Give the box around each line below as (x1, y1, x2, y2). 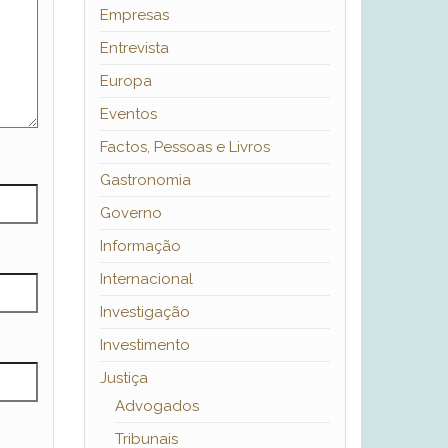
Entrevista (99, 39, 169, 58)
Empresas (99, 6, 169, 25)
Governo (99, 204, 162, 223)
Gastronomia (99, 171, 191, 190)
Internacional (99, 270, 193, 289)
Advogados (114, 397, 199, 416)
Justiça (99, 369, 148, 388)
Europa (99, 72, 152, 91)
